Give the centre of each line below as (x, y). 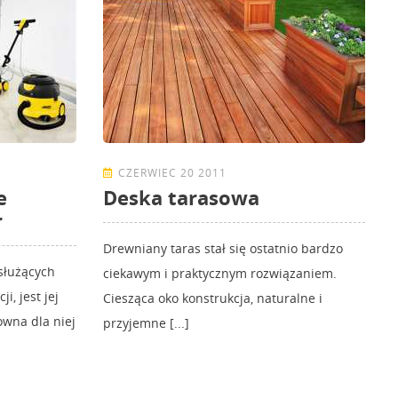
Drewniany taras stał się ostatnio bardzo (223, 249)
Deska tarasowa (181, 198)
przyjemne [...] (146, 323)
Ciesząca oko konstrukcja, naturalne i (213, 298)
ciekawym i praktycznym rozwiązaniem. (220, 274)
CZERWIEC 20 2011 (172, 173)
